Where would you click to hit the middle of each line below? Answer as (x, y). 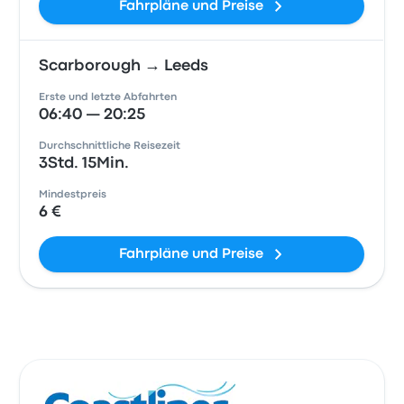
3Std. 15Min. (84, 164)
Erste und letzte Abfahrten (108, 97)
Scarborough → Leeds (124, 66)
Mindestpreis (73, 195)
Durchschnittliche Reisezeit (110, 146)
